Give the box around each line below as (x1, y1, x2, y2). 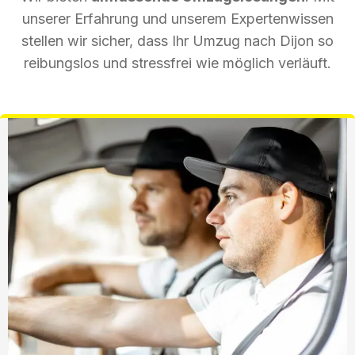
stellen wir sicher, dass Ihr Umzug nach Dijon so (21, 32, 334, 49)
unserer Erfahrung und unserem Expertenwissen (21, 10, 334, 27)
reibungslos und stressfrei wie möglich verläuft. (24, 54, 331, 71)
